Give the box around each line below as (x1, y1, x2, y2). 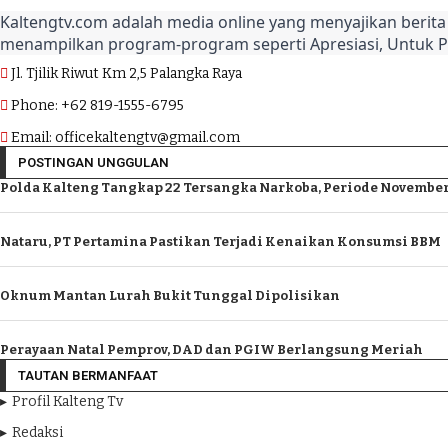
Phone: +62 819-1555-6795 (11, 97, 184, 114)
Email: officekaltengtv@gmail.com (11, 129, 240, 146)
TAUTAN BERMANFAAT (18, 368, 158, 383)
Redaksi (12, 424, 63, 441)
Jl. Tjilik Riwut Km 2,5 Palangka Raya (11, 65, 242, 82)
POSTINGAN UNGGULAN (18, 155, 169, 170)
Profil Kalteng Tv (12, 393, 123, 410)
